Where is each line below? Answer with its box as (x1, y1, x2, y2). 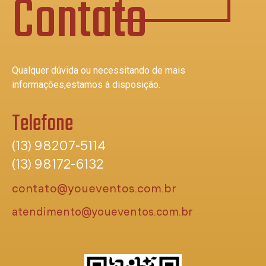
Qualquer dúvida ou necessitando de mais (12, 65, 185, 77)
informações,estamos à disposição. (12, 79, 160, 91)
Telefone (12, 107, 73, 142)
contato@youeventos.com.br (12, 180, 176, 195)
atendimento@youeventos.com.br (12, 204, 193, 218)
